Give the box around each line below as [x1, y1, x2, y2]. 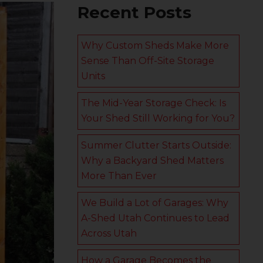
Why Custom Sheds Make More [81, 40, 229, 51]
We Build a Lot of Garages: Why [81, 197, 228, 208]
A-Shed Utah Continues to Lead [81, 213, 230, 224]
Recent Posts [77, 2, 191, 22]
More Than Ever [81, 170, 157, 181]
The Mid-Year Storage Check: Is [81, 97, 226, 109]
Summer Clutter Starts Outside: [81, 140, 231, 151]
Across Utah [81, 228, 137, 239]
